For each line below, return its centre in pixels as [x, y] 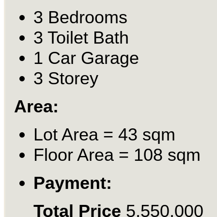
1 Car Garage [86, 58]
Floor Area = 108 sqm [117, 155]
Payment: [72, 183]
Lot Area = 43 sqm [104, 134]
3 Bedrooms [80, 17]
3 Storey [66, 78]
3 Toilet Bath [81, 37]
